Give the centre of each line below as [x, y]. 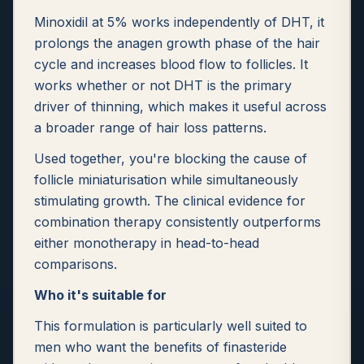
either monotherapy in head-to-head [147, 243]
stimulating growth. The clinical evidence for [170, 201]
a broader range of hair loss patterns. [150, 128]
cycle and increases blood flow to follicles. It [171, 64]
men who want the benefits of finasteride [160, 347]
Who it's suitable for [100, 295]
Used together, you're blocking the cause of [171, 158]
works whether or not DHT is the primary [163, 85]
